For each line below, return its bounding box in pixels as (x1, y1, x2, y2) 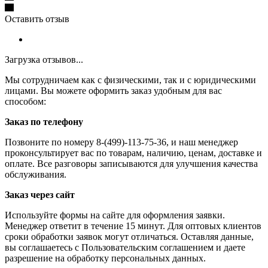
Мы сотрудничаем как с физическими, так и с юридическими (5, 75, 256, 86)
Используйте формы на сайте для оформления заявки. (5, 210, 225, 221)
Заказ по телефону (5, 117, 83, 127)
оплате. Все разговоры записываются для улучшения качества (5, 159, 258, 169)
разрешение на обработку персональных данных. (5, 253, 206, 264)
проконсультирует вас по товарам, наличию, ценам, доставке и (5, 148, 262, 159)
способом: (5, 96, 46, 107)
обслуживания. (5, 169, 66, 180)
